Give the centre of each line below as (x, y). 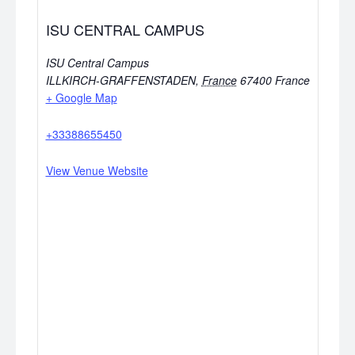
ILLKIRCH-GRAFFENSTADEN (120, 80)
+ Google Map (81, 97)
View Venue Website (97, 170)
